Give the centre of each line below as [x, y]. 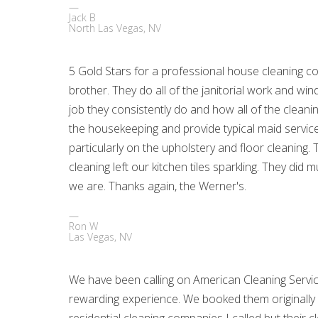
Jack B [83, 18]
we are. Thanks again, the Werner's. [158, 186]
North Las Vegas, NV [115, 28]
